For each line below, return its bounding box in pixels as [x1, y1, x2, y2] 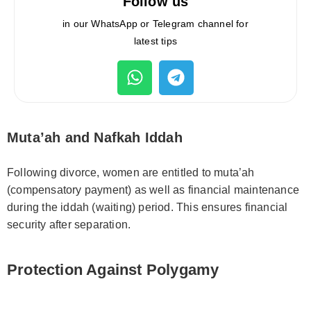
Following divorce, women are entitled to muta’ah [7, 166, 255, 178]
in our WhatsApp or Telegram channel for [62, 17, 249, 29]
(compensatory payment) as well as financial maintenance [7, 183, 300, 196]
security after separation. [7, 218, 131, 230]
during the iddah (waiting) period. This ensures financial [7, 201, 288, 213]
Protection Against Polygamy [7, 260, 219, 278]
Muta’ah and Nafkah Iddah [7, 129, 183, 145]
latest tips [133, 35, 178, 47]
